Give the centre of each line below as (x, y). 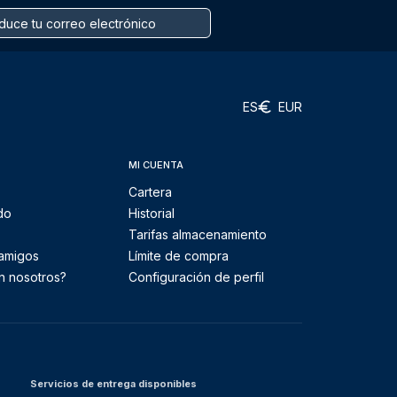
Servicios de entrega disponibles (113, 384)
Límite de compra (179, 256)
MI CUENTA (156, 165)
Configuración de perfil (196, 277)
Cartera (150, 192)
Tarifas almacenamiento (198, 234)
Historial (152, 213)
